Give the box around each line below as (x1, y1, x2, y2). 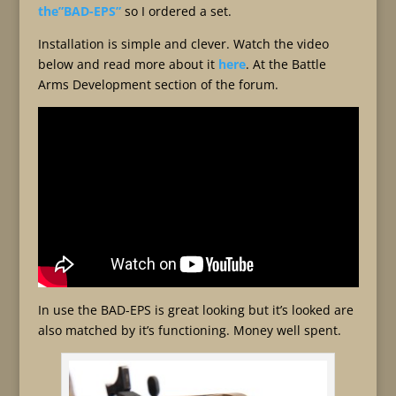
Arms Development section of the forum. (37, 76, 278, 93)
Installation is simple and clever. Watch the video (37, 35, 329, 52)
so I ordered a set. (120, 3, 232, 19)
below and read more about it (37, 56, 218, 72)
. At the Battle (245, 56, 326, 72)
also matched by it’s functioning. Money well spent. (37, 322, 341, 339)
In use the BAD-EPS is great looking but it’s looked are (37, 301, 354, 319)
